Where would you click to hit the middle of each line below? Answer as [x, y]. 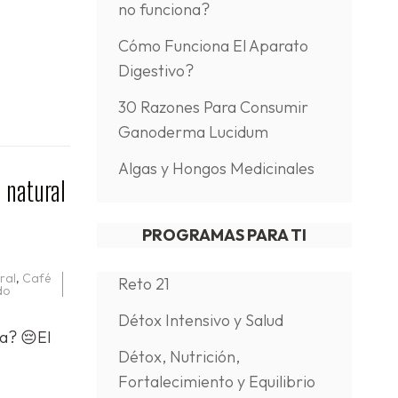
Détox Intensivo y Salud [200, 320]
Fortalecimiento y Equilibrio [216, 382]
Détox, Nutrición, [179, 357]
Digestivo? [155, 71]
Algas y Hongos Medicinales [216, 168]
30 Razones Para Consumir [213, 107]
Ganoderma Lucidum [193, 132]
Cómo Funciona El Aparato [213, 46]
